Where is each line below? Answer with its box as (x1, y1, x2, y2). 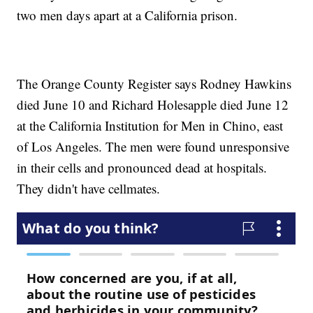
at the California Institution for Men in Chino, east (17, 117, 284, 135)
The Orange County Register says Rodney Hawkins (17, 75, 292, 93)
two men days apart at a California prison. (17, 6, 238, 24)
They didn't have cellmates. (17, 180, 161, 198)
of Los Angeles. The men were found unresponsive (17, 138, 290, 156)
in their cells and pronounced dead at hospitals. (17, 159, 268, 177)
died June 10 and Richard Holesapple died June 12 (17, 96, 289, 114)
